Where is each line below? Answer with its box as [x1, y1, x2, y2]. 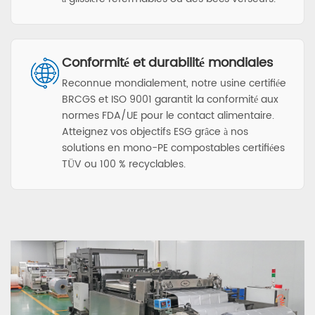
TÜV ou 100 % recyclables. [62, 155, 186, 172]
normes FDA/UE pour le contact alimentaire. [62, 107, 274, 124]
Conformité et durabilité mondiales [62, 52, 273, 73]
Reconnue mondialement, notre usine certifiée [62, 75, 286, 91]
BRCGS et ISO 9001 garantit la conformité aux [62, 91, 278, 108]
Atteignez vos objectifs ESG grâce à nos [62, 123, 248, 140]
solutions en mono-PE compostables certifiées [62, 139, 285, 156]
